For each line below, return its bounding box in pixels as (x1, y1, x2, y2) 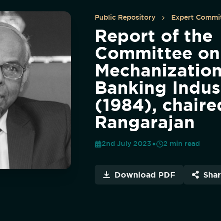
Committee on (95, 43, 220, 63)
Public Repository (95, 13, 155, 21)
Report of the (95, 26, 213, 46)
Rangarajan (95, 112, 195, 132)
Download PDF (114, 170, 176, 179)
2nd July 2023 (102, 140, 151, 148)
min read (168, 140, 200, 148)
